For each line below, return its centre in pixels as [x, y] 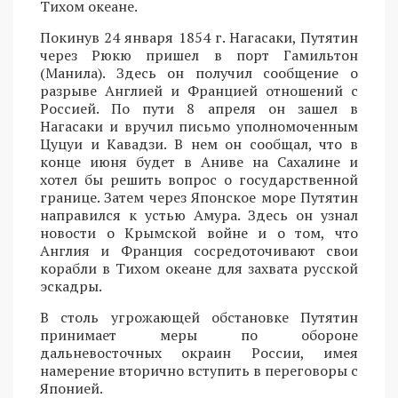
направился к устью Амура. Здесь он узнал [199, 215]
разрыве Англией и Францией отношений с [199, 90]
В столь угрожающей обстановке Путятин [199, 317]
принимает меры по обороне [199, 334]
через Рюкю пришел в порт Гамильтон [199, 55]
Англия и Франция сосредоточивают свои [199, 250]
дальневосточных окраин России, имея [199, 352]
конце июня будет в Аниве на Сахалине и [199, 161]
